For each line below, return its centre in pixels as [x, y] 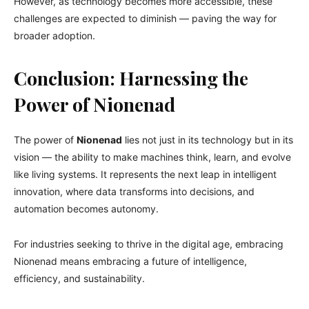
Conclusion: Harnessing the [131, 78]
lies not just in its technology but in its [208, 139]
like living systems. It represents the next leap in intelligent [145, 174]
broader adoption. [54, 35]
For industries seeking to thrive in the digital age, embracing [149, 243]
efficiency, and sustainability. [79, 278]
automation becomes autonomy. [86, 208]
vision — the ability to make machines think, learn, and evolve [152, 157]
